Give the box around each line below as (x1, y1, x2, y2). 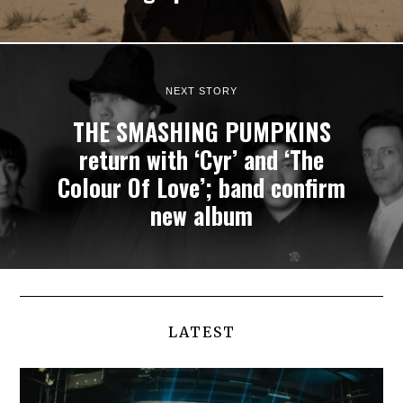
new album (150, 198, 253, 234)
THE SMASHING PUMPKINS (72, 114, 331, 150)
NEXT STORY (166, 85, 237, 97)
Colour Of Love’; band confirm (58, 170, 345, 206)
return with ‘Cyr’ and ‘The (79, 142, 324, 178)
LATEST (167, 323, 236, 342)
